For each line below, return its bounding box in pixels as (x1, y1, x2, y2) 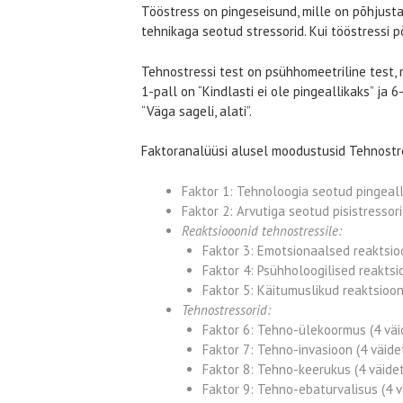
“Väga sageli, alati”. (141, 102, 252, 120)
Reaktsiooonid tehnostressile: (182, 221, 342, 239)
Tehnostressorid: (182, 300, 271, 318)
